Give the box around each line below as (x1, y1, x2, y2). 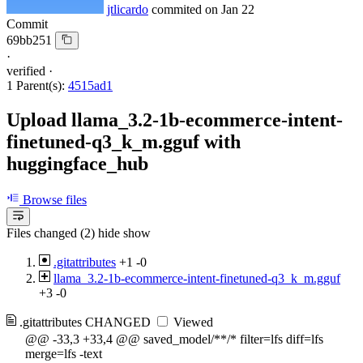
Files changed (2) (6, 225, 95, 240)
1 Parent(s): (6, 79, 65, 93)
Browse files (19, 193, 87, 207)
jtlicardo (107, 2, 148, 17)
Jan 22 (221, 2, 254, 17)
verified (6, 64, 45, 79)
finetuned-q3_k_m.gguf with (6, 131, 241, 153)
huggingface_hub (6, 153, 148, 175)
